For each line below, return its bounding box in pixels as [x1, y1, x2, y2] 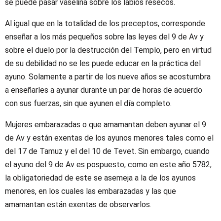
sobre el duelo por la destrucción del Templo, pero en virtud [5, 45, 212, 55]
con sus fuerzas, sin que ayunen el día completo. [5, 98, 172, 108]
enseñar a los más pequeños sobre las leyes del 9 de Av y [5, 32, 204, 41]
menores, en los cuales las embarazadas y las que [5, 186, 176, 196]
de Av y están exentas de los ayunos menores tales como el [5, 133, 214, 143]
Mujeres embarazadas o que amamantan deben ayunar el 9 [5, 119, 206, 129]
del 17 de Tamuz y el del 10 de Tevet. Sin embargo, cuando [5, 146, 210, 156]
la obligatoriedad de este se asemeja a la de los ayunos [5, 173, 196, 183]
